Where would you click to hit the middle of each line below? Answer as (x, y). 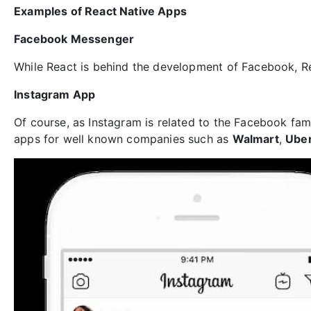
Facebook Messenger (74, 39)
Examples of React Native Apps (100, 11)
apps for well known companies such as (123, 139)
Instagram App (55, 94)
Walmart (255, 139)
